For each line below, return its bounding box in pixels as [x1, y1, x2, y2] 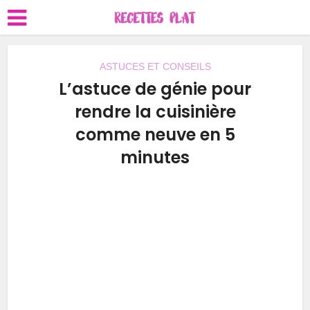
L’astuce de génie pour [59, 77, 251, 100]
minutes [120, 146, 190, 169]
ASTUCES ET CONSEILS [99, 61, 211, 72]
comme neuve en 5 [75, 123, 235, 146]
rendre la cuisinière [74, 100, 236, 123]
